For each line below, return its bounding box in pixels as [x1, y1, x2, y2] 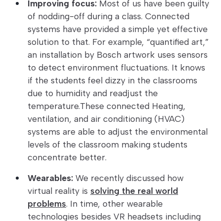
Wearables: [28, 173, 73, 184]
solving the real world [90, 185, 178, 196]
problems [28, 198, 66, 209]
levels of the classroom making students [28, 139, 187, 150]
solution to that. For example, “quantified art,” [28, 37, 209, 47]
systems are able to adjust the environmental [28, 126, 208, 137]
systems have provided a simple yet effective [28, 24, 208, 35]
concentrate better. [28, 152, 107, 163]
